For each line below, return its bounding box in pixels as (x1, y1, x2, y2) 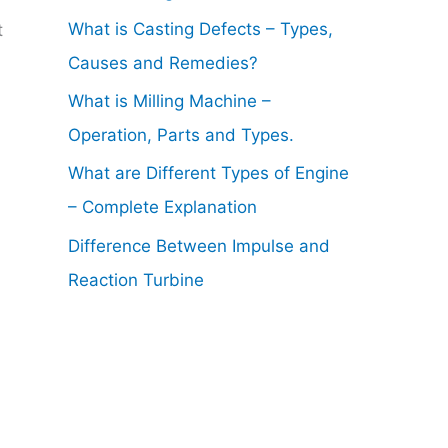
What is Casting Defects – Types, (68, 18, 333, 39)
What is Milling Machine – (68, 91, 271, 112)
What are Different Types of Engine (68, 163, 349, 184)
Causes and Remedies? (68, 52, 258, 73)
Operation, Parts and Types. (68, 125, 294, 146)
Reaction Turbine (68, 269, 204, 290)
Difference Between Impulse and (68, 235, 330, 256)
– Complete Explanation (68, 197, 257, 218)
